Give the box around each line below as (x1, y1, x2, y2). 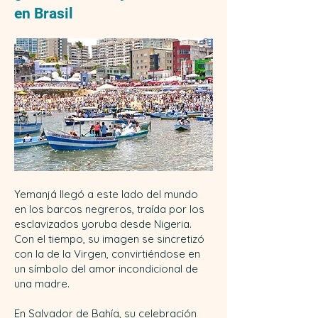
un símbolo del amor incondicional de (14, 262, 198, 275)
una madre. (14, 277, 70, 290)
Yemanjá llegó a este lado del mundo (14, 187, 198, 201)
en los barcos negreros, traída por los (14, 202, 204, 216)
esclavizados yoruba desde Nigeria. (14, 217, 192, 231)
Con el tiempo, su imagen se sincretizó (14, 232, 204, 246)
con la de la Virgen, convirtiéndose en (14, 247, 200, 261)
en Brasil (14, 5, 73, 22)
